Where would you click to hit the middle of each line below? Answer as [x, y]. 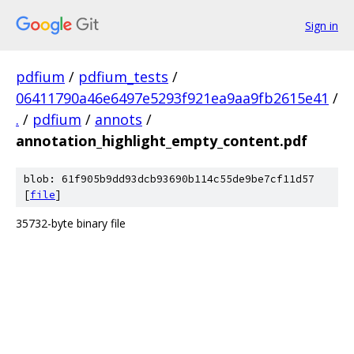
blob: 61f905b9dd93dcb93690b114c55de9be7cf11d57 [169, 179]
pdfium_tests [123, 77]
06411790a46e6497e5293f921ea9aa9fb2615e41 [172, 98]
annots [119, 119]
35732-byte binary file [71, 223]
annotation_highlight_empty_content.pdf [162, 141]
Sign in [322, 25]
